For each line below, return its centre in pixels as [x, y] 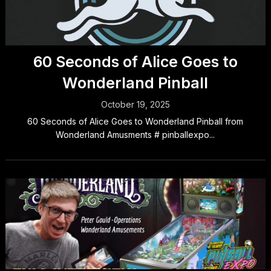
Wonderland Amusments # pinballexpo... [135, 135]
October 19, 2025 [135, 105]
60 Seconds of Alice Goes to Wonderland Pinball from [135, 122]
